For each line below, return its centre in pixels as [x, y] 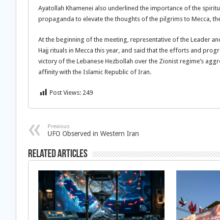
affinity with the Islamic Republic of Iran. [95, 72]
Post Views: [65, 93]
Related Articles [58, 154]
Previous [59, 126]
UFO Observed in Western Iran [93, 134]
